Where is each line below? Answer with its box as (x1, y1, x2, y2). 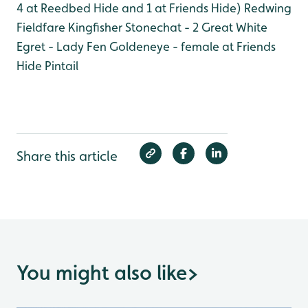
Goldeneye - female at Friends (107, 39, 276, 54)
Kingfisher (65, 20, 122, 34)
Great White (199, 20, 267, 34)
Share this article (16, 148, 118, 164)
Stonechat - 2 (122, 20, 199, 34)
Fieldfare (16, 20, 65, 34)
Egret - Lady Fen (16, 39, 107, 54)
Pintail (42, 58, 78, 73)
